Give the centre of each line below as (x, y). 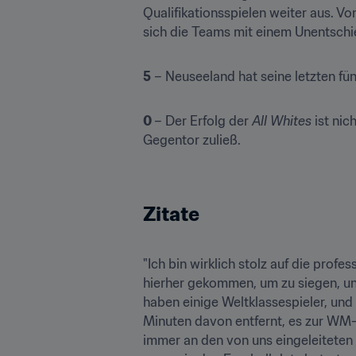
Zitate (171, 214)
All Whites (282, 120)
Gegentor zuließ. (192, 139)
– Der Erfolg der (203, 120)
